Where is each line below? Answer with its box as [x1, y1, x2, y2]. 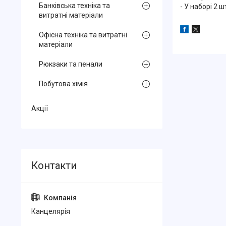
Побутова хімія [39, 80, 88, 88]
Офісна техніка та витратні [39, 31, 127, 39]
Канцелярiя [31, 207, 70, 215]
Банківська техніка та [39, 2, 110, 10]
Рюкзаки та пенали [39, 60, 102, 68]
